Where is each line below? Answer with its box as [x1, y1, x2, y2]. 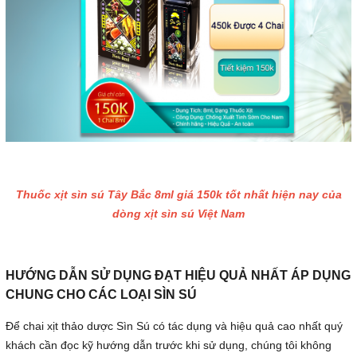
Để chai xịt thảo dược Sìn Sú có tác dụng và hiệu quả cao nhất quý [6, 320, 343, 333]
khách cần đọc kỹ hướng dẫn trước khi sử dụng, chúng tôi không [6, 339, 331, 352]
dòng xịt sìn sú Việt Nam [112, 207, 245, 221]
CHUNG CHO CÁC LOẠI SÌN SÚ [6, 288, 197, 302]
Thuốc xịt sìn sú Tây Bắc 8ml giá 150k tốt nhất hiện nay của [15, 188, 342, 202]
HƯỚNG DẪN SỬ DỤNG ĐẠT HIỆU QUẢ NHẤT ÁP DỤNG [6, 269, 351, 283]
